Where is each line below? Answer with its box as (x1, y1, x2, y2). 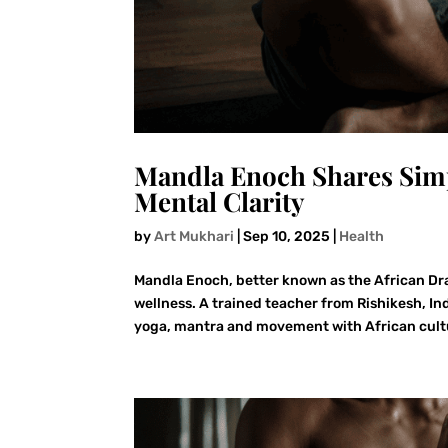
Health (339, 228, 385, 246)
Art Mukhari (154, 228, 235, 246)
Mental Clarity (134, 184, 306, 220)
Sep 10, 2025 (243, 228, 331, 246)
